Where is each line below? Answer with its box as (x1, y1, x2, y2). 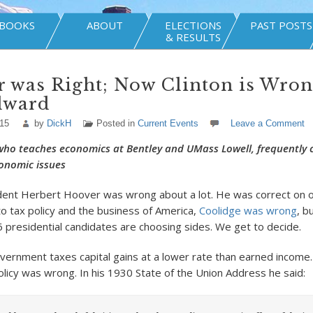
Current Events (137, 118, 198, 129)
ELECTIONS (164, 18, 221, 32)
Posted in (96, 118, 138, 129)
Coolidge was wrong (198, 203, 297, 217)
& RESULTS (165, 30, 221, 44)
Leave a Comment (230, 118, 305, 129)
